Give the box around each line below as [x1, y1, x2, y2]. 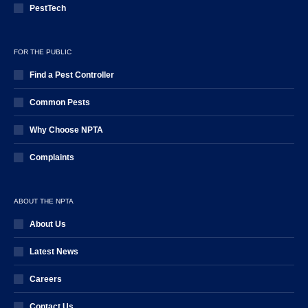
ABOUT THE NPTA [14, 197, 74, 205]
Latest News [30, 247, 78, 256]
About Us [30, 219, 66, 229]
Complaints [30, 153, 74, 162]
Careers [30, 274, 62, 284]
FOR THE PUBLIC [14, 48, 71, 56]
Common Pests [30, 98, 90, 107]
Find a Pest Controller [30, 70, 114, 80]
